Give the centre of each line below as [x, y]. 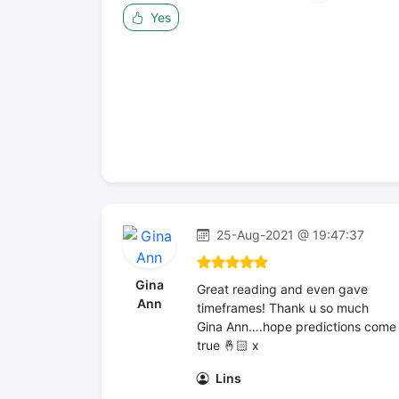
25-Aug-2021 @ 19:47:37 [289, 235]
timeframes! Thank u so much [283, 308]
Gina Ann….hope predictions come [297, 326]
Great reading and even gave [282, 289]
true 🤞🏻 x [228, 345]
